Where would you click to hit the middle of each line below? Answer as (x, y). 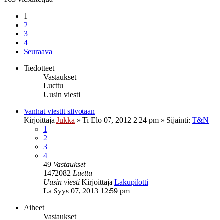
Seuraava (38, 51)
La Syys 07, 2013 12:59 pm (86, 191)
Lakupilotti (131, 182)
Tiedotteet (39, 68)
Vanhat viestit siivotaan (59, 111)
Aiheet (34, 207)
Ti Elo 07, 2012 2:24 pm (121, 120)
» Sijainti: (175, 120)
